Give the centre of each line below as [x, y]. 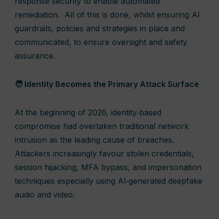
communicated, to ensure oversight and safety [101, 42]
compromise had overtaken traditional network [102, 126]
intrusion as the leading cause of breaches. [94, 140]
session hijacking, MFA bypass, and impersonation [108, 167]
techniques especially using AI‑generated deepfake [109, 181]
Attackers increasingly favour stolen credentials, [104, 153]
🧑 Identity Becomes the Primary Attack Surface [107, 84]
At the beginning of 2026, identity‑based [88, 112]
